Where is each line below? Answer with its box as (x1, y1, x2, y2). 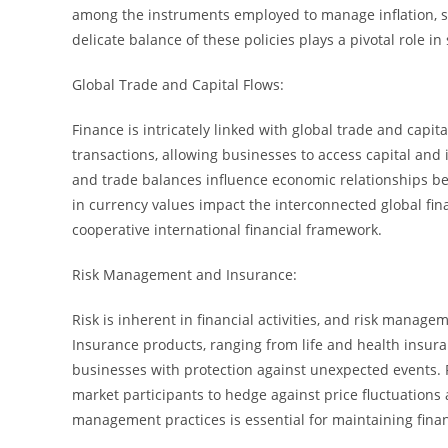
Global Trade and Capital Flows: (72, 74, 284, 94)
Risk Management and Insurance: (72, 264, 297, 284)
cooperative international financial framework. (72, 219, 382, 239)
